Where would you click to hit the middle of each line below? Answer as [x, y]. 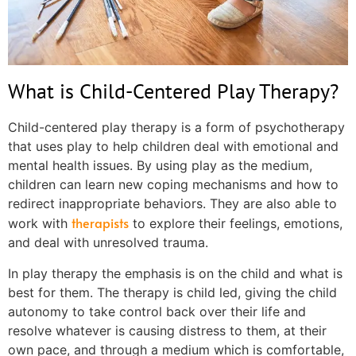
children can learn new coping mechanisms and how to [173, 185]
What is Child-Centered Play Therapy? [173, 91]
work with [40, 224]
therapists [100, 223]
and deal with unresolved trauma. [112, 243]
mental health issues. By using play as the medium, [160, 166]
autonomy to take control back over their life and [157, 311]
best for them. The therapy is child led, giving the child [172, 292]
